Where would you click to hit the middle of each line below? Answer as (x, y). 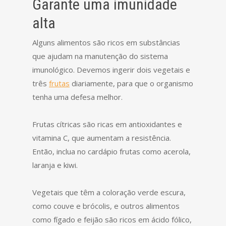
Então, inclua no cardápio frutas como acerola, (111, 151)
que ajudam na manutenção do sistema (100, 56)
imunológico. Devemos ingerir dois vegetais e (111, 70)
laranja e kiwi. (55, 165)
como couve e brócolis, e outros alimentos (106, 206)
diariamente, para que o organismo (131, 83)
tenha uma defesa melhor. (77, 97)
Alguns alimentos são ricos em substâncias (106, 42)
